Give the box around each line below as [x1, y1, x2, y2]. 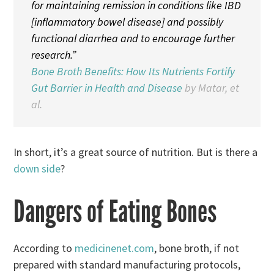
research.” [31, 47, 76, 62]
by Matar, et [182, 80, 239, 95]
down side [13, 161, 61, 176]
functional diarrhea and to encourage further [31, 31, 235, 45]
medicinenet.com [75, 241, 155, 256]
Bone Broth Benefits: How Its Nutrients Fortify [31, 64, 235, 78]
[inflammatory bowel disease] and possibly [31, 14, 223, 29]
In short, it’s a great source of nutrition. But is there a [13, 145, 258, 160]
